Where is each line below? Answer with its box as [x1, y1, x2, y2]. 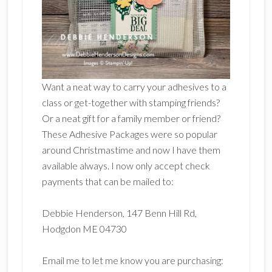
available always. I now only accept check [41, 160, 210, 171]
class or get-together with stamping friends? [41, 97, 220, 108]
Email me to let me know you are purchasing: [41, 254, 223, 266]
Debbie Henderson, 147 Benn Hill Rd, [41, 207, 197, 219]
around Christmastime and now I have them [41, 144, 220, 155]
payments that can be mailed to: [41, 175, 174, 187]
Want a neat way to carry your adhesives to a [41, 81, 226, 92]
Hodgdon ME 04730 [41, 223, 127, 234]
